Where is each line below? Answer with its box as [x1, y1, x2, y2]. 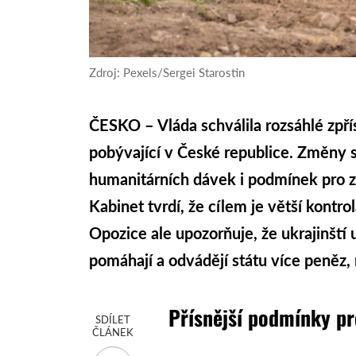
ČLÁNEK [92, 325, 134, 339]
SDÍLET [95, 312, 131, 326]
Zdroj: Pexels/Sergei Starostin [89, 64, 246, 79]
